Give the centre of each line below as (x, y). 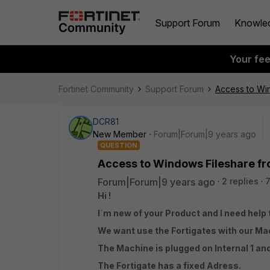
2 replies (240, 181)
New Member (120, 134)
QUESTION (119, 145)
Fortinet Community (96, 89)
